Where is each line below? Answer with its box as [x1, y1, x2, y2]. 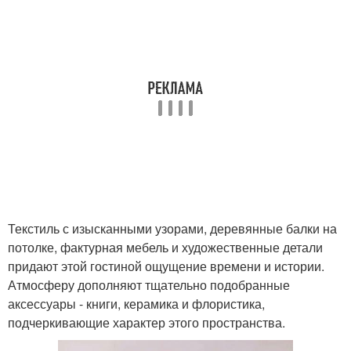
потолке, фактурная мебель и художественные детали [8, 238, 323, 256]
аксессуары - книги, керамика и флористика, [8, 295, 265, 313]
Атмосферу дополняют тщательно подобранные [8, 276, 290, 294]
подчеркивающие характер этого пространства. [8, 313, 285, 331]
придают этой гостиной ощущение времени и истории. [8, 257, 324, 275]
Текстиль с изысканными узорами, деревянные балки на [8, 219, 337, 237]
